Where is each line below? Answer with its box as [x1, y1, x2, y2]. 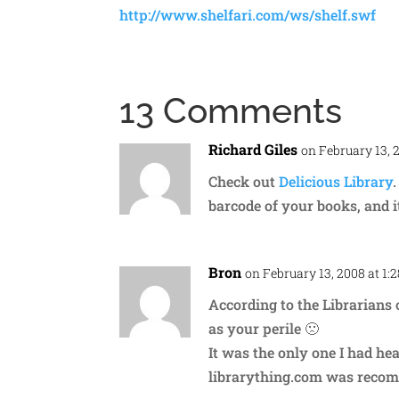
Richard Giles [208, 139, 298, 159]
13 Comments [119, 89, 343, 131]
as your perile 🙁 [208, 318, 320, 338]
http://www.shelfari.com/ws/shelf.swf [119, 4, 377, 24]
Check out [208, 171, 280, 191]
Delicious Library [279, 171, 394, 191]
